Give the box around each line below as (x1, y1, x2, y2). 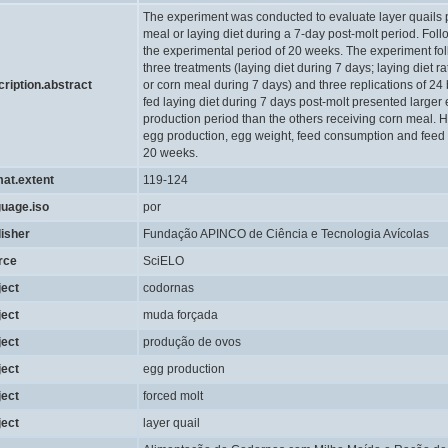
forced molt (143, 389, 203, 403)
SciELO (143, 254, 184, 268)
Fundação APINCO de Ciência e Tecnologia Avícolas (143, 227, 429, 241)
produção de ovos (143, 335, 241, 349)
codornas (143, 281, 194, 295)
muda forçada (143, 308, 218, 322)
